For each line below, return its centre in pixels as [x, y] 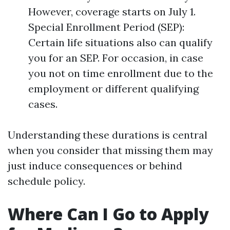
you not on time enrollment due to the [121, 73]
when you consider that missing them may [110, 150]
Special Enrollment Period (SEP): [106, 27]
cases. [43, 104]
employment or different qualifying [113, 89]
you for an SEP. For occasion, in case [116, 58]
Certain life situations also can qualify [120, 42]
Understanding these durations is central [108, 135]
